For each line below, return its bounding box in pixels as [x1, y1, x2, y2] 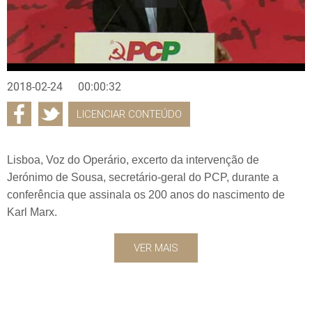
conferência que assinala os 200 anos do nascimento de [7, 188, 285, 201]
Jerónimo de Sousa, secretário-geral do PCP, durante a [7, 171, 279, 183]
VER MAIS [134, 241, 178, 254]
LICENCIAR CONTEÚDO [77, 107, 182, 120]
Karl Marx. [7, 205, 57, 218]
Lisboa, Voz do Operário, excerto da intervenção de [7, 153, 259, 166]
